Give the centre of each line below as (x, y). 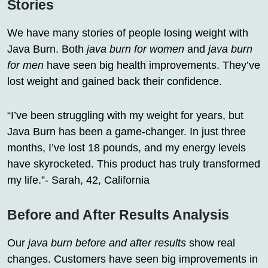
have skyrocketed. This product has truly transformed (134, 164)
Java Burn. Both (47, 49)
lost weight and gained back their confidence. (115, 82)
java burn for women (135, 49)
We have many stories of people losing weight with (128, 33)
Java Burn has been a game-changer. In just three (127, 132)
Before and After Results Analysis (118, 215)
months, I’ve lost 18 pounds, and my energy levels (127, 148)
